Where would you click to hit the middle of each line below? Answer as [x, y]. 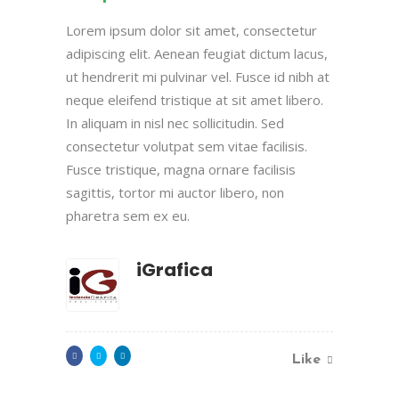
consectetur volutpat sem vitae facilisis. [187, 146]
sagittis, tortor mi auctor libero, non [175, 192]
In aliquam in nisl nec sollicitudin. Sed [175, 122]
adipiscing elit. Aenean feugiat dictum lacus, [197, 53]
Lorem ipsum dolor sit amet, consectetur [191, 30]
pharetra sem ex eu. [128, 215]
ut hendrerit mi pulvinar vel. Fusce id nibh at [198, 76]
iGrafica [175, 269]
